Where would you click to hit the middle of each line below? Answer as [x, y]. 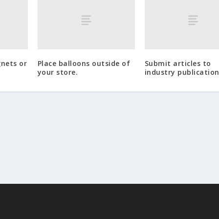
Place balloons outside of [84, 64]
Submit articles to [178, 64]
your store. [58, 72]
